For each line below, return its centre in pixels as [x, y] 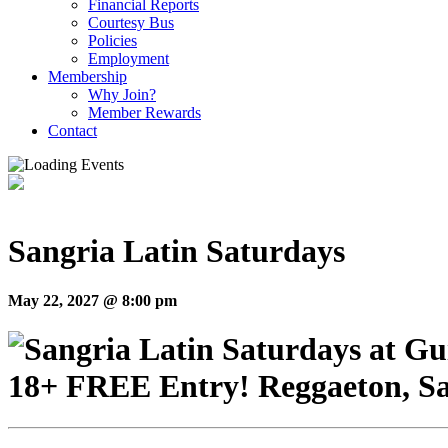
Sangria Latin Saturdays [176, 251]
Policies [112, 40]
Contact [72, 130]
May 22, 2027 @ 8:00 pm [92, 300]
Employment [128, 58]
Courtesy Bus [131, 22]
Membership [87, 76]
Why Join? [122, 94]
